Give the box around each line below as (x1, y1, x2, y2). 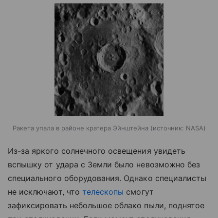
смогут (124, 186, 154, 197)
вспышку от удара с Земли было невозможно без (8, 159, 200, 169)
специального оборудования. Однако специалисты (8, 173, 207, 183)
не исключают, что (8, 186, 82, 197)
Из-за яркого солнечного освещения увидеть (8, 145, 185, 156)
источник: (152, 124, 184, 132)
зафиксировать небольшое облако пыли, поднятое (8, 200, 205, 210)
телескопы (82, 186, 124, 197)
